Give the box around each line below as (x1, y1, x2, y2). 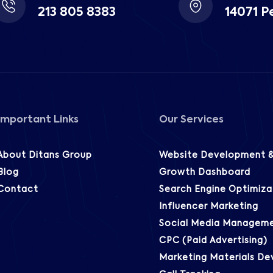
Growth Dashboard (158, 168, 250, 177)
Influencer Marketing (158, 202, 258, 211)
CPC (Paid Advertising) (158, 236, 268, 246)
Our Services (158, 115, 224, 126)
